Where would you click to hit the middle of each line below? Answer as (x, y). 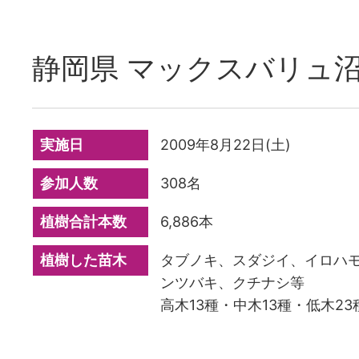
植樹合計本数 (84, 222)
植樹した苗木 (84, 260)
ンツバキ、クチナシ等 (233, 282)
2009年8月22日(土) (226, 145)
